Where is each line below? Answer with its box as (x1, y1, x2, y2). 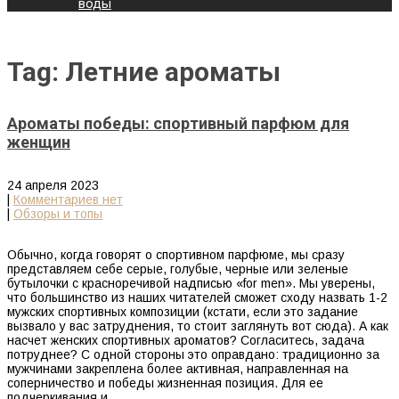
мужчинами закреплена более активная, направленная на (7, 362, 348, 377)
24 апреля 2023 (7, 178, 99, 193)
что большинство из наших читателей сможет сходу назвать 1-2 (7, 290, 387, 305)
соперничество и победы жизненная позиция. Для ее (7, 376, 323, 391)
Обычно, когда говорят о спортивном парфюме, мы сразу (7, 248, 345, 263)
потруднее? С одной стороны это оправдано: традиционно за (7, 347, 379, 362)
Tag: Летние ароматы (7, 56, 281, 88)
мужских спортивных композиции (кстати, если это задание (7, 305, 358, 320)
